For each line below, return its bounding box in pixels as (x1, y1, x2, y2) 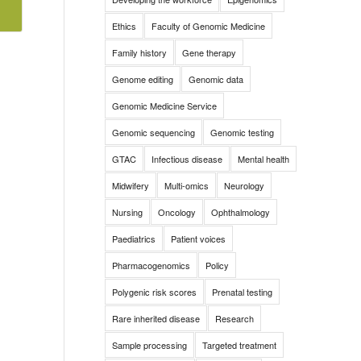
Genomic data (188, 73, 243, 85)
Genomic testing (210, 126, 274, 139)
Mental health (237, 152, 289, 165)
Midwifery (111, 179, 149, 192)
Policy (205, 259, 229, 272)
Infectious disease (151, 152, 222, 165)
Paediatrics (111, 232, 156, 245)
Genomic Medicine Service (111, 99, 217, 112)
